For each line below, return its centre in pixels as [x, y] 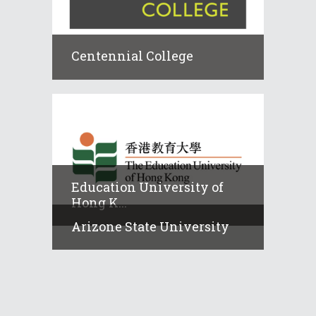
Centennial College [132, 56]
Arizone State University [150, 226]
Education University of [147, 187]
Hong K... [99, 202]
